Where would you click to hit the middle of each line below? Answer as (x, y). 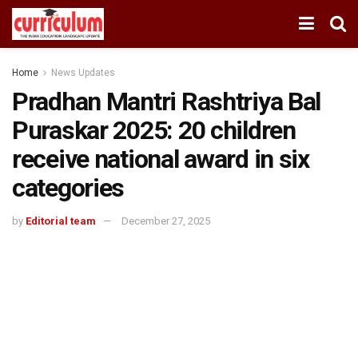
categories (68, 188)
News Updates (83, 73)
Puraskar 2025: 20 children (154, 130)
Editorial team (61, 221)
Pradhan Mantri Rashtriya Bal (167, 101)
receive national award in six (161, 159)
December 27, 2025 (166, 221)
